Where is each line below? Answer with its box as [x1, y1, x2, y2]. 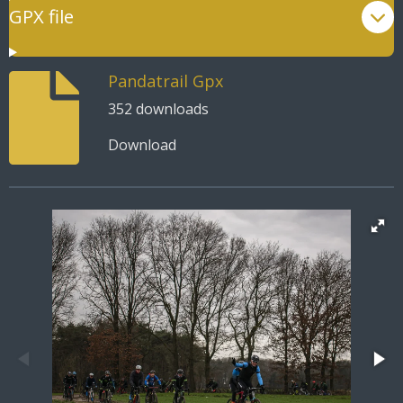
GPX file [9, 4, 74, 30]
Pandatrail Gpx [107, 69, 223, 92]
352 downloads [107, 98, 209, 119]
